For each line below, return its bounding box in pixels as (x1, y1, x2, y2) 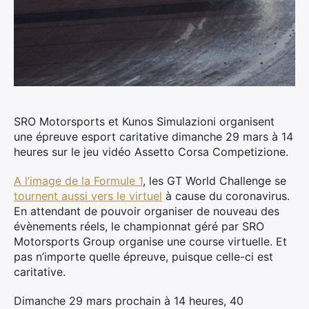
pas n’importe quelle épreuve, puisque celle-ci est (14, 250, 273, 263)
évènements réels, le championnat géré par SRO (14, 219, 264, 233)
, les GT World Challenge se (143, 174, 286, 188)
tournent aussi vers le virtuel (14, 189, 162, 203)
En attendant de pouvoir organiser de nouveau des (14, 204, 279, 218)
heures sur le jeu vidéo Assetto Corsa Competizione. (14, 145, 288, 159)
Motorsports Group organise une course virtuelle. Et (14, 235, 287, 248)
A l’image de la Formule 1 (14, 174, 143, 188)
